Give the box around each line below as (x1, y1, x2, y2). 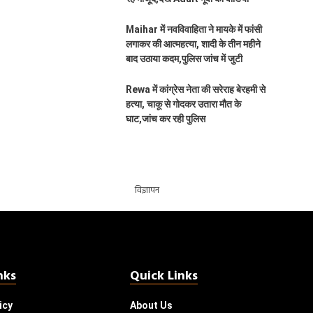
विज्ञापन (134, 184, 159, 198)
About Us (130, 300, 173, 311)
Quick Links (130, 266, 198, 286)
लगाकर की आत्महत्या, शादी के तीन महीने (125, 38, 261, 50)
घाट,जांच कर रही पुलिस (125, 113, 205, 124)
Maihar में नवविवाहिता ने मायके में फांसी (125, 24, 262, 35)
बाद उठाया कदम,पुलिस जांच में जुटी (125, 53, 242, 64)
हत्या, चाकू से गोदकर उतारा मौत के (125, 99, 241, 110)
